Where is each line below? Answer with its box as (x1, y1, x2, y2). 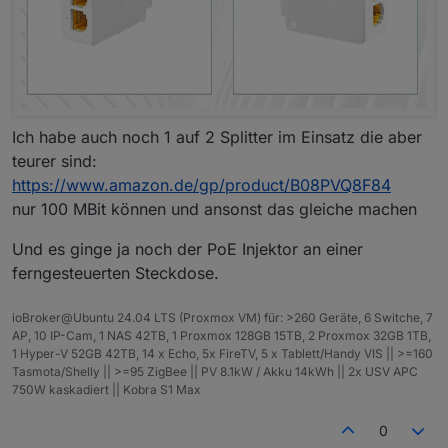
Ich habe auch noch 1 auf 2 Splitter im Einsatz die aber (12, 127, 422, 148)
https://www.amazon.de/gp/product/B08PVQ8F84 (12, 175, 391, 196)
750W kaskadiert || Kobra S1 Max (12, 382, 201, 398)
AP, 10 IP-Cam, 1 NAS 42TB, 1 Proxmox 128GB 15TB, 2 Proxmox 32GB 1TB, (12, 328, 431, 344)
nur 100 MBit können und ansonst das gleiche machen (12, 199, 417, 220)
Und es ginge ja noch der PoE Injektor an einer (12, 239, 363, 260)
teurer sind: (12, 151, 97, 172)
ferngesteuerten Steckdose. (12, 263, 219, 284)
